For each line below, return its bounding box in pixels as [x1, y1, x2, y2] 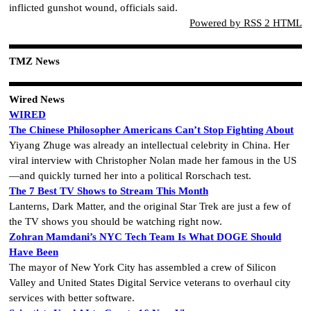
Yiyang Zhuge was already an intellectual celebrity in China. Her [9, 139, 289, 151]
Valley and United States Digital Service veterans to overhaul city [9, 276, 291, 288]
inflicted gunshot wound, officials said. [9, 2, 178, 14]
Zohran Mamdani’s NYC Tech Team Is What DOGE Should [9, 230, 281, 242]
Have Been [9, 246, 58, 258]
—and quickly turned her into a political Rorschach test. [9, 169, 251, 181]
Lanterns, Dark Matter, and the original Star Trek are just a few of [9, 200, 291, 212]
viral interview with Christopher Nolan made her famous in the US [9, 154, 296, 166]
